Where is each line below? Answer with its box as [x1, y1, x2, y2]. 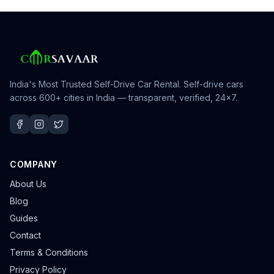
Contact [10, 230, 41, 240]
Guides [10, 213, 38, 223]
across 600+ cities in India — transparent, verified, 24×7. [10, 92, 237, 103]
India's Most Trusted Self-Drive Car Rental [10, 79, 179, 89]
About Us [10, 179, 46, 189]
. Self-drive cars [179, 79, 243, 89]
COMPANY [10, 159, 57, 169]
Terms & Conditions [10, 247, 88, 257]
